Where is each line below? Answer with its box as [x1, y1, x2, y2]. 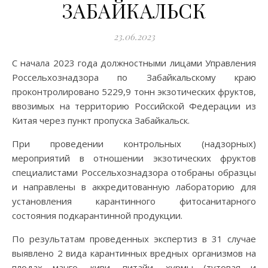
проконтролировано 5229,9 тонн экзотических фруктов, [12, 86, 256, 98]
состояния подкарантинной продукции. [12, 209, 182, 221]
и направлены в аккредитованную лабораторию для [12, 181, 256, 193]
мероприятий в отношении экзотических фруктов [12, 152, 256, 164]
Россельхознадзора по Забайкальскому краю [12, 71, 256, 83]
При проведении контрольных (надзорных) [12, 138, 256, 150]
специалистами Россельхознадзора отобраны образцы [12, 166, 256, 178]
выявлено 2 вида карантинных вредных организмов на [12, 247, 256, 259]
